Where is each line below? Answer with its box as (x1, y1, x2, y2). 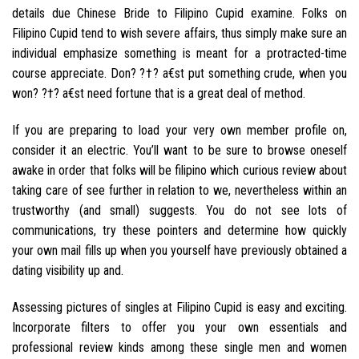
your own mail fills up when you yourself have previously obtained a (12, 242, 347, 258)
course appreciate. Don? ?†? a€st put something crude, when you (12, 65, 347, 81)
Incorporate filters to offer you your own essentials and (12, 319, 347, 335)
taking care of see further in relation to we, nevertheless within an (12, 182, 347, 198)
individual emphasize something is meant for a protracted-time (12, 45, 347, 61)
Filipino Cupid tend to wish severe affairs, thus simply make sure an (12, 25, 347, 41)
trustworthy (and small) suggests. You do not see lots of (12, 202, 347, 218)
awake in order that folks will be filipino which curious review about (12, 162, 347, 178)
